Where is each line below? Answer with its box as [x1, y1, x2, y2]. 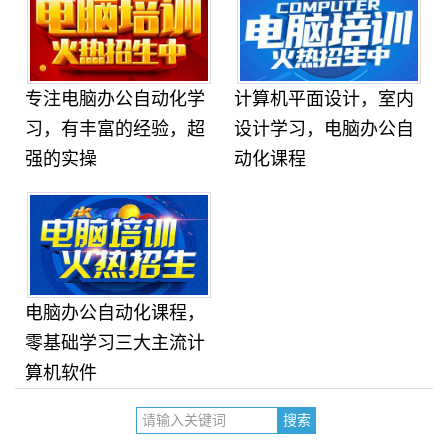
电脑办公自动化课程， [25, 303, 206, 323]
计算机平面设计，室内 [234, 89, 415, 109]
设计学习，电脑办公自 [234, 119, 415, 139]
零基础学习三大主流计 [25, 333, 206, 353]
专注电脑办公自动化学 [25, 89, 206, 109]
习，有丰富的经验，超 [25, 119, 206, 139]
